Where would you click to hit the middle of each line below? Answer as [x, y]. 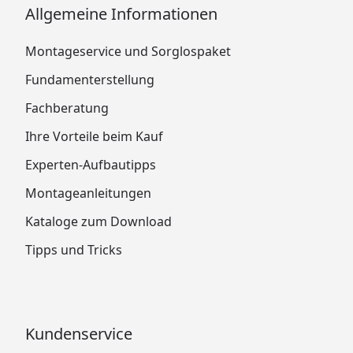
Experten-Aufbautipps [91, 164]
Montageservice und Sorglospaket [128, 51]
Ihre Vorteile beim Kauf [94, 136]
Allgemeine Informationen [121, 13]
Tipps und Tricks [74, 249]
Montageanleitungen [88, 193]
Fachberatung [67, 108]
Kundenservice [79, 333]
